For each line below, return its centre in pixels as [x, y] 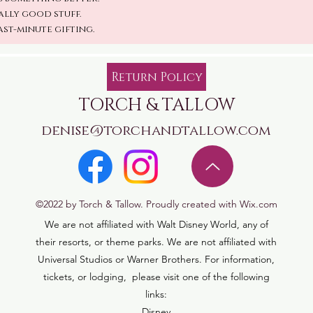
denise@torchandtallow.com [156, 131]
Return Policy [156, 77]
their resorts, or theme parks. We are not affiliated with [156, 242]
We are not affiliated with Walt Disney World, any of [156, 224]
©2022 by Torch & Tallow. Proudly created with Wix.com [156, 204]
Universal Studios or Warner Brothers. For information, [156, 259]
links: [156, 294]
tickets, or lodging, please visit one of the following [156, 277]
